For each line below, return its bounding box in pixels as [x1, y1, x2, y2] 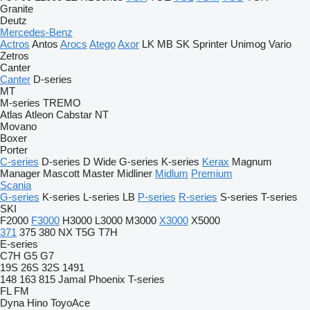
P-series [138, 191, 176, 203]
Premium [191, 167, 232, 179]
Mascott [43, 167, 80, 179]
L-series [83, 191, 120, 203]
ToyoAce [51, 297, 90, 309]
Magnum [232, 156, 272, 167]
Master [82, 167, 114, 179]
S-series [220, 191, 258, 203]
